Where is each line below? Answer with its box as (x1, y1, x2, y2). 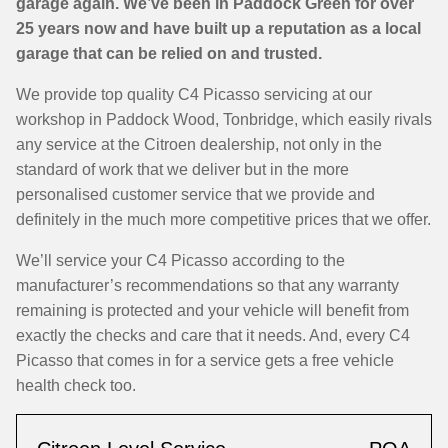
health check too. (16, 377, 136, 394)
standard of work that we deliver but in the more (16, 161, 349, 178)
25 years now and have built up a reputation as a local (16, 20, 421, 37)
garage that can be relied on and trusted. (16, 45, 322, 62)
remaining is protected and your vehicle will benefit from (16, 302, 409, 319)
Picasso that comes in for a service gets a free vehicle (16, 352, 394, 369)
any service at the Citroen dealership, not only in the (16, 136, 382, 153)
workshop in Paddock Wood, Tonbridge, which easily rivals (16, 111, 432, 128)
